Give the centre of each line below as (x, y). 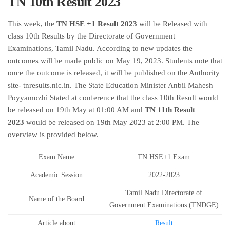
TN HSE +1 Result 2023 (97, 24)
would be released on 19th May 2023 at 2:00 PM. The (113, 122)
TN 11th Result (170, 110)
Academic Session (56, 175)
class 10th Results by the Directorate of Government (91, 36)
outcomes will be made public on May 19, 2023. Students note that (115, 61)
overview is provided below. (53, 135)
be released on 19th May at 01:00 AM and (76, 110)
